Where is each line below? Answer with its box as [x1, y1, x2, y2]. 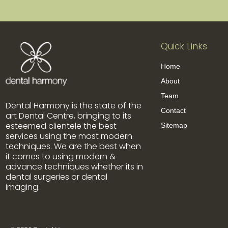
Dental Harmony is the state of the [6, 100, 141, 112]
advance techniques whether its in [6, 161, 143, 173]
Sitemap [160, 121, 187, 129]
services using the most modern [6, 130, 132, 142]
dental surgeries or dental [6, 171, 107, 183]
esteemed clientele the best [6, 120, 117, 132]
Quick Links [160, 40, 207, 52]
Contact [160, 106, 186, 115]
